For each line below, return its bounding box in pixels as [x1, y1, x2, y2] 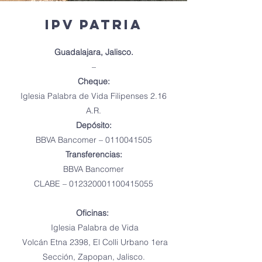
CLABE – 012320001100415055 [34, 178, 153, 189]
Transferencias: [65, 149, 122, 160]
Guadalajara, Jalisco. [54, 47, 133, 57]
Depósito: [75, 120, 112, 130]
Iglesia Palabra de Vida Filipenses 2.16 [20, 91, 167, 101]
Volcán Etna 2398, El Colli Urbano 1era [19, 237, 168, 247]
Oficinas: [76, 208, 109, 218]
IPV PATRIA [44, 16, 143, 33]
